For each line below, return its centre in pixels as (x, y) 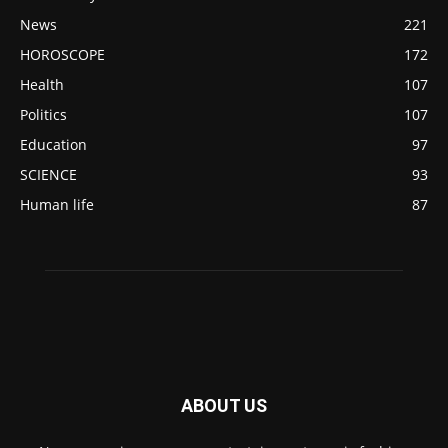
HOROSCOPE (62, 54)
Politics (43, 114)
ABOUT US (224, 405)
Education (53, 144)
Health (42, 84)
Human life (57, 204)
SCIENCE (48, 174)
